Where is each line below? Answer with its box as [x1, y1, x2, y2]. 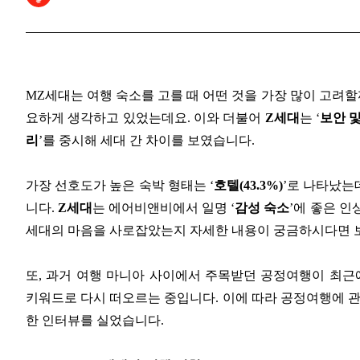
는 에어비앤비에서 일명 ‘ [92, 201, 235, 215]
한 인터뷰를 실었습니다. [26, 313, 167, 328]
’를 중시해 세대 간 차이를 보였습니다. [39, 133, 258, 148]
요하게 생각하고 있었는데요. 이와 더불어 [26, 111, 265, 125]
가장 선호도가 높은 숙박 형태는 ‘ [26, 178, 215, 193]
